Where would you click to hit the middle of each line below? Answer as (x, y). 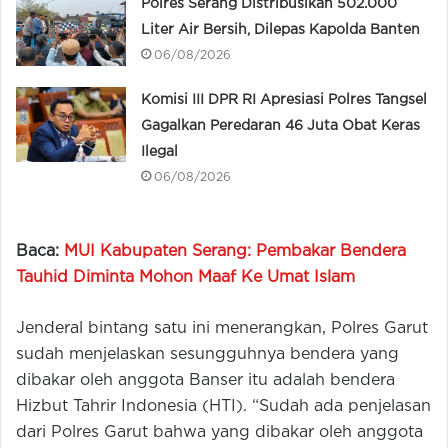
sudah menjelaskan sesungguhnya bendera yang (207, 354)
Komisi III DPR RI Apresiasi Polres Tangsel (284, 100)
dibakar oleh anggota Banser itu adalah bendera (205, 380)
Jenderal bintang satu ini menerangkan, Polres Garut (222, 328)
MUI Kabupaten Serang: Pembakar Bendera (235, 251)
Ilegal (160, 152)
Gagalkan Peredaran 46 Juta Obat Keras (281, 126)
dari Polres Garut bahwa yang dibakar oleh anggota (219, 432)
